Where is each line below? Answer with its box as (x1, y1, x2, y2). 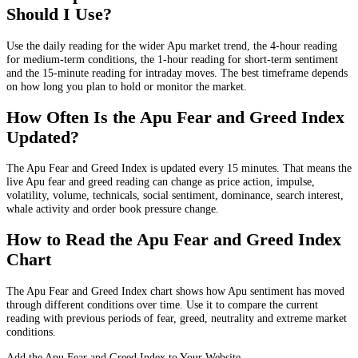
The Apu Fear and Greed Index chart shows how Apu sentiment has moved (6, 284, 344, 298)
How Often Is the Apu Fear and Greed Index (6, 107, 344, 127)
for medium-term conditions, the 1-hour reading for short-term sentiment (6, 52, 338, 66)
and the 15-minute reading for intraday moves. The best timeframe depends (6, 66, 348, 79)
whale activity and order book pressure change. (6, 202, 219, 216)
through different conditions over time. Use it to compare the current (6, 298, 318, 312)
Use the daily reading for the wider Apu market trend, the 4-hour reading (6, 38, 337, 52)
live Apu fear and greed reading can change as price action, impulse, (6, 175, 315, 189)
